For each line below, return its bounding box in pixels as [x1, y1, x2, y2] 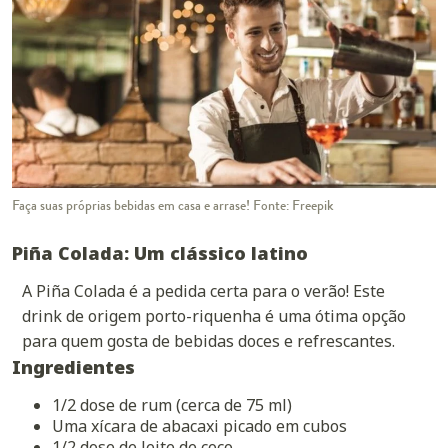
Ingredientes [12, 355, 135, 380]
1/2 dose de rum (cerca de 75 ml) [52, 394, 292, 417]
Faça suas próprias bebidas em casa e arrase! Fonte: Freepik [12, 195, 334, 216]
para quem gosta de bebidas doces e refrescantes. [22, 330, 395, 353]
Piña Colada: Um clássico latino [12, 241, 308, 266]
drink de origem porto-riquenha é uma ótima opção [22, 305, 406, 328]
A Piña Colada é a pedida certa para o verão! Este [22, 280, 385, 303]
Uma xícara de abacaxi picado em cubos [52, 415, 347, 438]
